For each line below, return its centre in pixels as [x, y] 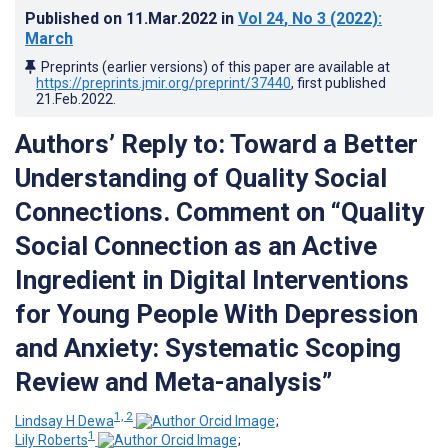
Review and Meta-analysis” [173, 381]
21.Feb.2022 [74, 98]
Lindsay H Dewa [64, 420]
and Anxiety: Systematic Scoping [208, 347]
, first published [338, 82]
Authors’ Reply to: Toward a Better [216, 143]
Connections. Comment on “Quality [219, 211]
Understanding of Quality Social [201, 177]
